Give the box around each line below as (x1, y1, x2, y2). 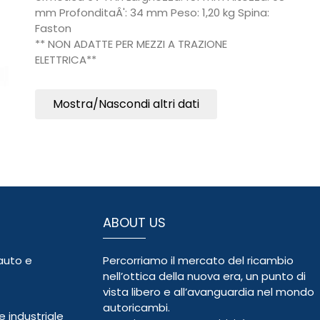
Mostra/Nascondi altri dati (53, 96, 199, 112)
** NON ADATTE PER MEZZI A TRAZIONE (35, 36, 227, 51)
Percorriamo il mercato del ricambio (103, 252, 294, 268)
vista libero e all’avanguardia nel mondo (103, 284, 314, 299)
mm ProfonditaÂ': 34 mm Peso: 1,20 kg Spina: (35, 5, 269, 20)
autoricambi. (103, 299, 170, 315)
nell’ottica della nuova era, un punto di (103, 268, 306, 284)
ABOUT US (103, 213, 166, 231)
